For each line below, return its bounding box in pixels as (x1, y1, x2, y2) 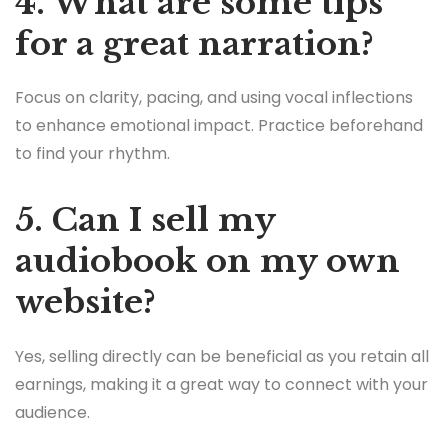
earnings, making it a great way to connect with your (15, 372, 428, 396)
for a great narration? (15, 24, 374, 65)
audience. (15, 400, 90, 424)
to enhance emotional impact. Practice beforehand (15, 114, 423, 138)
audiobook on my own (15, 241, 400, 282)
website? (15, 282, 156, 323)
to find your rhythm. (15, 142, 170, 166)
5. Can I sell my (15, 200, 275, 241)
